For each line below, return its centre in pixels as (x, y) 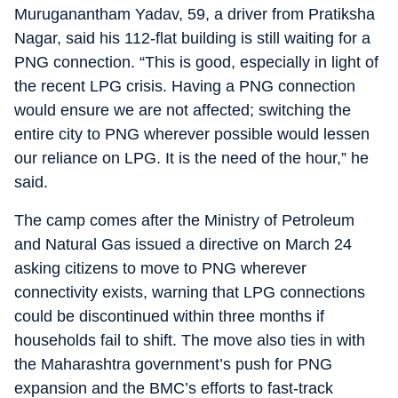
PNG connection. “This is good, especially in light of (196, 62)
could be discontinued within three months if (169, 316)
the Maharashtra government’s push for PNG (173, 364)
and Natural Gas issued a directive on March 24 (183, 244)
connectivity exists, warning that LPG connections (190, 292)
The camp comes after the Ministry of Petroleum (184, 220)
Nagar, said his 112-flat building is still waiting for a (192, 38)
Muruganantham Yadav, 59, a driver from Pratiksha (195, 14)
